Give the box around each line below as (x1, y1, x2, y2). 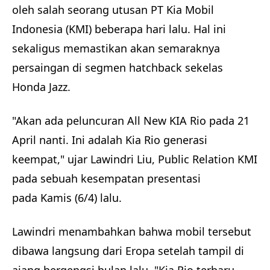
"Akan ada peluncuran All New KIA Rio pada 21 (12, 113, 250, 128)
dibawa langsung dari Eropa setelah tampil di (12, 243, 244, 259)
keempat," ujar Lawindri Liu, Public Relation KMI (12, 152, 257, 167)
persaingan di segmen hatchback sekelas (12, 60, 223, 75)
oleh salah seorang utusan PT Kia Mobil (12, 2, 214, 17)
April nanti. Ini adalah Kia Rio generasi (12, 133, 207, 148)
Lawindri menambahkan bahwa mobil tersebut (12, 224, 251, 239)
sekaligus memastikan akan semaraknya (12, 41, 220, 56)
